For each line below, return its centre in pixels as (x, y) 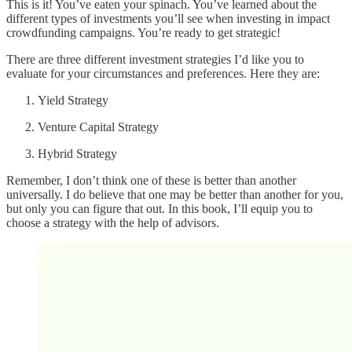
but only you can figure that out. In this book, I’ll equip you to (159, 209)
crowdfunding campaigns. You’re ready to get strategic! (143, 33)
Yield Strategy (73, 101)
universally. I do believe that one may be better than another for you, (175, 195)
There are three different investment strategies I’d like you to (155, 60)
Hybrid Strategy (77, 154)
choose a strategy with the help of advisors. (113, 223)
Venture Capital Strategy (98, 127)
